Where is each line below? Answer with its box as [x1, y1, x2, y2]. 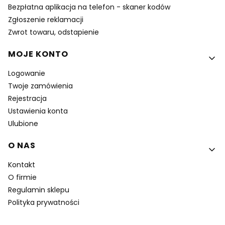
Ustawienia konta [8, 106, 68, 117]
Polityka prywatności [8, 197, 79, 208]
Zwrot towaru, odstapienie [8, 27, 99, 38]
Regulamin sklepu [8, 185, 69, 195]
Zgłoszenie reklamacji [8, 15, 83, 25]
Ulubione [8, 119, 38, 129]
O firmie [8, 172, 37, 183]
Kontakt [8, 160, 35, 170]
